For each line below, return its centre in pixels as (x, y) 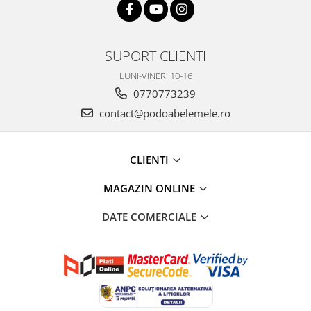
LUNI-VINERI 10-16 (155, 75)
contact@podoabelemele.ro (163, 113)
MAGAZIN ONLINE (150, 188)
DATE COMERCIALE (150, 216)
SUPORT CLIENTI (155, 55)
